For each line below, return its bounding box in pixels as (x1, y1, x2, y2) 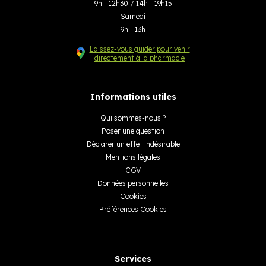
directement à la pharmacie (94, 53, 185, 62)
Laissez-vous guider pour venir (89, 44, 190, 53)
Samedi (121, 11, 145, 21)
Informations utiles (90, 91, 176, 102)
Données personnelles (97, 178, 169, 188)
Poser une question (102, 126, 164, 135)
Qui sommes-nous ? (100, 113, 166, 122)
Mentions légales (106, 152, 160, 161)
